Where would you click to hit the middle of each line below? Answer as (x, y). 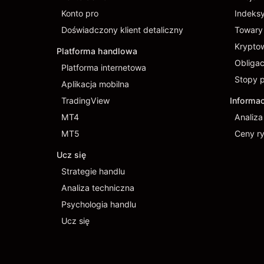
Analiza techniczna (98, 188)
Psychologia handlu (99, 204)
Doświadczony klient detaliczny (122, 30)
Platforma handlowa (97, 51)
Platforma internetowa (104, 67)
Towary (249, 30)
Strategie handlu (93, 171)
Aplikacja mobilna (95, 84)
